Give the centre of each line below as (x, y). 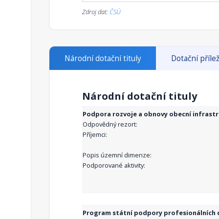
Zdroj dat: (96, 12)
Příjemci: (95, 135)
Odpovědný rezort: (110, 124)
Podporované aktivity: (114, 165)
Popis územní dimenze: (117, 155)
